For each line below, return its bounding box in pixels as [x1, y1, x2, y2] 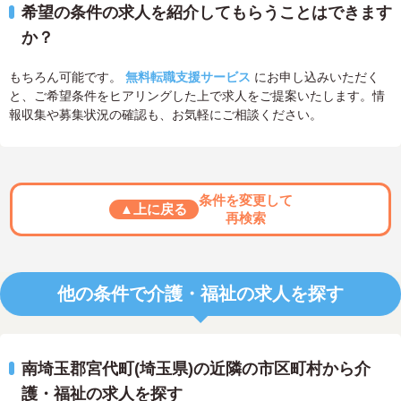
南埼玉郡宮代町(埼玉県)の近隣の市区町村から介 [21, 359, 371, 378]
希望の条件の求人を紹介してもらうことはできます [21, 3, 392, 21]
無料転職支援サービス [125, 69, 251, 84]
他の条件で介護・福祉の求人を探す [57, 283, 344, 303]
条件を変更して [198, 192, 293, 208]
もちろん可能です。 [9, 69, 125, 84]
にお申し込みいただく [251, 69, 380, 84]
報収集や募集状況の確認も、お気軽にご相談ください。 [9, 107, 322, 122]
